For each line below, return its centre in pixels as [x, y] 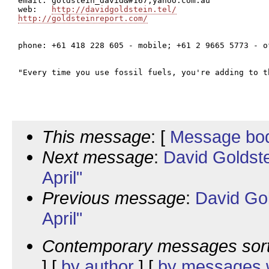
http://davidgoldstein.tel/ [114, 9]
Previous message [114, 198]
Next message [98, 157]
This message [96, 137]
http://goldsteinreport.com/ [83, 18]
